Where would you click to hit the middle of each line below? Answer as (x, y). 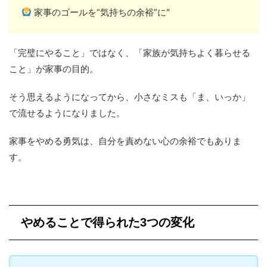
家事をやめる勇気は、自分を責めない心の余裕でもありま (125, 141)
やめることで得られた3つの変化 (108, 222)
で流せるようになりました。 (67, 113)
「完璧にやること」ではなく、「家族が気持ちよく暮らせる (130, 52)
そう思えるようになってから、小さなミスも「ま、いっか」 (130, 97)
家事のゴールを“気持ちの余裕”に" (101, 12)
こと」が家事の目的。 (54, 69)
